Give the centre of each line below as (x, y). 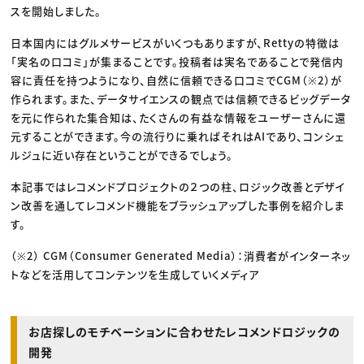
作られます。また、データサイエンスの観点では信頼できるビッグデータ (181, 99)
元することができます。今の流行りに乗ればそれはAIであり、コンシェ (178, 136)
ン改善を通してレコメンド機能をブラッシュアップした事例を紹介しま (178, 206)
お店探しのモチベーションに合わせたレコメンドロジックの (185, 332)
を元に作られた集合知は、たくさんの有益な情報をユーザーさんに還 (179, 118)
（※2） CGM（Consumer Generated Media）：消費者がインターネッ (181, 256)
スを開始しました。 (56, 11)
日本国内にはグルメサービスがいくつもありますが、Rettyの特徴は (175, 43)
